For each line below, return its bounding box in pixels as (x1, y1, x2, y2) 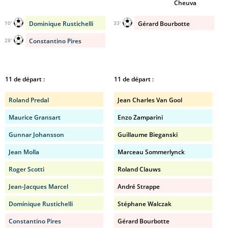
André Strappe (118, 182, 160, 191)
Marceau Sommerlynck (118, 148, 185, 156)
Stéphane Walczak (118, 199, 172, 208)
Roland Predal (9, 96, 49, 104)
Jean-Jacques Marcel (9, 182, 68, 191)
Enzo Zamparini (118, 113, 163, 122)
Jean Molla (9, 148, 39, 156)
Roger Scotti (9, 165, 44, 174)
